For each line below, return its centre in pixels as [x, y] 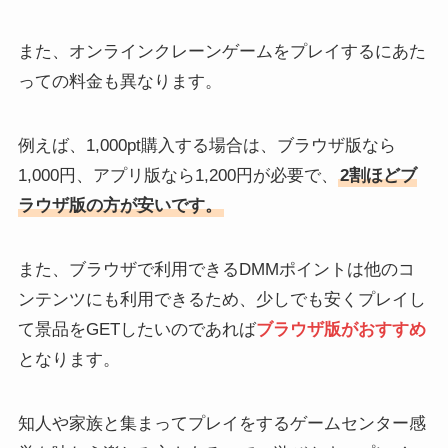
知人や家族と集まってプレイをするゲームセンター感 [221, 423]
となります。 [68, 359]
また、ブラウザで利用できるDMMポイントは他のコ [216, 269]
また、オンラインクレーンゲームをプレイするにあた [221, 51]
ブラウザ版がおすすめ [340, 329]
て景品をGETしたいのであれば [136, 329]
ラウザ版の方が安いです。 [119, 205]
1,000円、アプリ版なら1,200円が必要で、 [177, 175]
